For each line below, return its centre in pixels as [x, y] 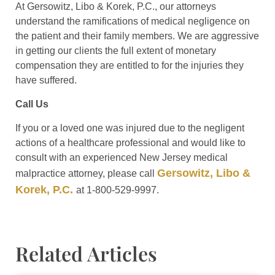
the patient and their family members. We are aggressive [137, 36]
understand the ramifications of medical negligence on [133, 21]
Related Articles [86, 254]
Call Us [32, 104]
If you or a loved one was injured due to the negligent [130, 128]
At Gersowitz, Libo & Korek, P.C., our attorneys [116, 7]
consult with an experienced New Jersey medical [122, 158]
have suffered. [46, 80]
